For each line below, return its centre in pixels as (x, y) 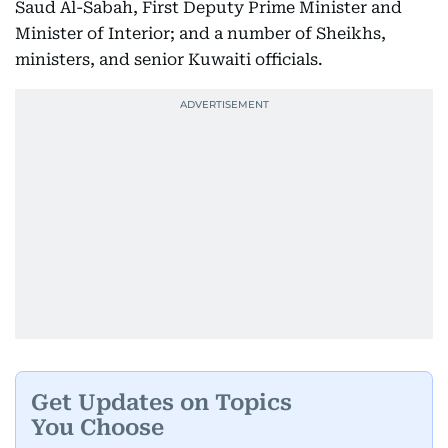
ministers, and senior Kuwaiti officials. (169, 59)
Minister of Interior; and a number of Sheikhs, (200, 33)
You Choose (97, 427)
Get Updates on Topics (161, 402)
